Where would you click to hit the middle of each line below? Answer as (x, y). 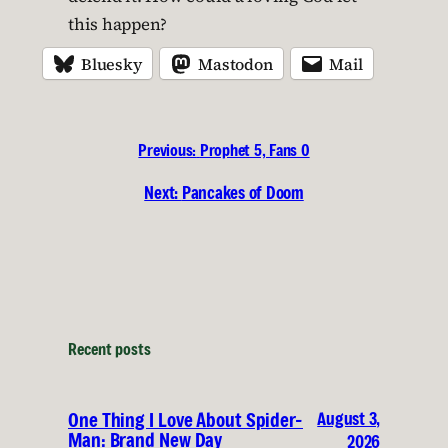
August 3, (348, 419)
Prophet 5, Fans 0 (254, 150)
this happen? (117, 24)
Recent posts (109, 349)
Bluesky (111, 63)
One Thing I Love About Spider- (185, 420)
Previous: (167, 150)
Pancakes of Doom (242, 192)
